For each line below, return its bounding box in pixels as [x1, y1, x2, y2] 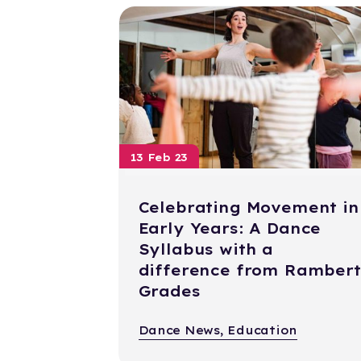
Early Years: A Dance [138, 219, 322, 239]
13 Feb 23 [130, 151, 189, 164]
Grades [138, 282, 201, 301]
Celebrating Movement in [138, 198, 359, 218]
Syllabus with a [138, 240, 274, 259]
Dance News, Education [138, 323, 298, 338]
